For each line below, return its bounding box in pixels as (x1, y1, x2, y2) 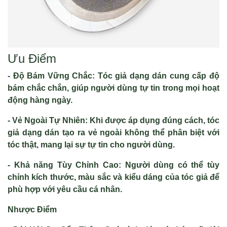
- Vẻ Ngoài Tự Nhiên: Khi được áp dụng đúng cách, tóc (8, 116, 219, 125)
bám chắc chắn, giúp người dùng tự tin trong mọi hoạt (8, 84, 219, 92)
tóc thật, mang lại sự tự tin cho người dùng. (8, 140, 175, 149)
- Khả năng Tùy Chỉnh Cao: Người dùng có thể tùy (8, 161, 219, 169)
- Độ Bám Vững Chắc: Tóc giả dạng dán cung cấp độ (8, 71, 219, 80)
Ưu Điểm (8, 52, 56, 65)
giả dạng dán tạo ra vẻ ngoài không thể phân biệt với (8, 128, 219, 137)
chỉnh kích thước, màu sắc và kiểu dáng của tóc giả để (8, 173, 219, 181)
